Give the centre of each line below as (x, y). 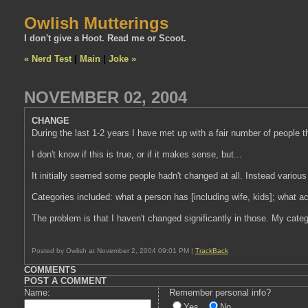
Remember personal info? (220, 293)
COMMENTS (50, 270)
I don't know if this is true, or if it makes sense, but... (137, 154)
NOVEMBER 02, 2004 (106, 97)
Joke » (122, 59)
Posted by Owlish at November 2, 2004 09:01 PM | (113, 251)
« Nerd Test (48, 59)
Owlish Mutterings (96, 23)
